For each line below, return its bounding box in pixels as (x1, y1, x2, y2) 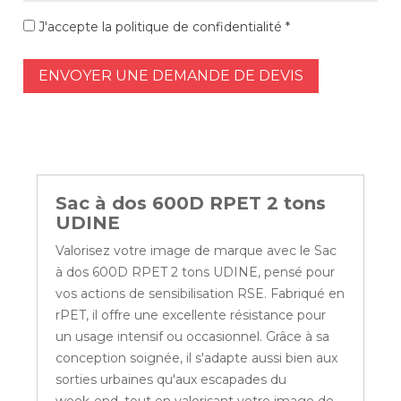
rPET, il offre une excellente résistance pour (55, 307, 327, 324)
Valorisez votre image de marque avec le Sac (55, 243, 337, 260)
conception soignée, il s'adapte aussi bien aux (55, 350, 338, 367)
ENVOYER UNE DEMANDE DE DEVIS (38, 67, 304, 85)
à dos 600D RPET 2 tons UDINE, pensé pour (55, 264, 336, 281)
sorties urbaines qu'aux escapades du (55, 371, 287, 388)
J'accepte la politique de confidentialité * (35, 19, 291, 36)
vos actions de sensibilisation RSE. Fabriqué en (55, 286, 346, 303)
